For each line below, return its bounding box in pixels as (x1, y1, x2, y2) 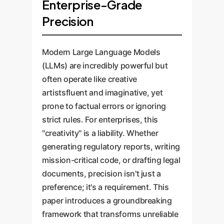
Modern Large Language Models (42, 47, 160, 57)
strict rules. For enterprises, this (42, 114, 158, 124)
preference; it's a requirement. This (42, 182, 169, 192)
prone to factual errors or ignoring (42, 101, 166, 111)
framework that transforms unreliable (42, 209, 178, 219)
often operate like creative (42, 74, 137, 84)
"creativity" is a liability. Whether (42, 128, 158, 138)
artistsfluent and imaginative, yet (42, 87, 163, 97)
